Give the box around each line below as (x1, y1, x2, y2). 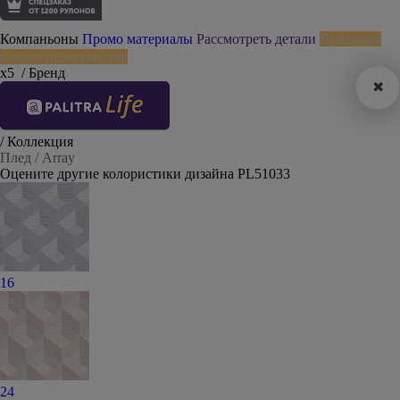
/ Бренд (21, 65, 65, 80)
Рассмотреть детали (196, 31, 316, 46)
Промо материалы (82, 31, 193, 46)
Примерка (320, 31, 381, 46)
